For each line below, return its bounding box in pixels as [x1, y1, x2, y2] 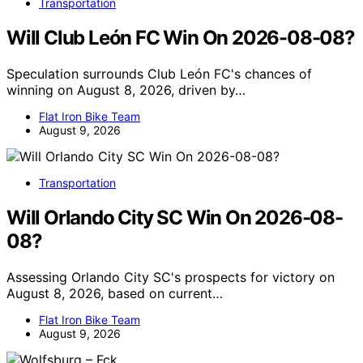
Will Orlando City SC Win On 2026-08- [6, 206, 343, 230]
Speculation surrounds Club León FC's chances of [6, 66, 312, 83]
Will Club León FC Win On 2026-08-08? [6, 26, 355, 50]
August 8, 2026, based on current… [6, 285, 223, 302]
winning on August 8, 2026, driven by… [6, 82, 246, 99]
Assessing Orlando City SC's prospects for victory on [6, 269, 335, 286]
